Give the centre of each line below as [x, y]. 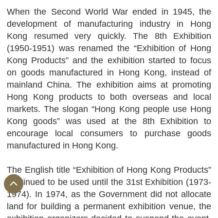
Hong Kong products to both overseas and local [109, 97]
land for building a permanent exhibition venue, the [109, 206]
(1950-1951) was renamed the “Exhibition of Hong [109, 48]
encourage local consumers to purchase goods [109, 133]
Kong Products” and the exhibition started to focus [109, 60]
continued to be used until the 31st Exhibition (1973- [109, 182]
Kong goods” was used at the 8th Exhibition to [109, 121]
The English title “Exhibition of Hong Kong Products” [109, 170]
